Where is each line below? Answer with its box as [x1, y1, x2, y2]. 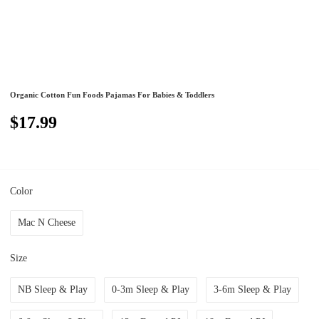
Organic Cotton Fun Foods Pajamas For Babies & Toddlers [10, 90, 215, 100]
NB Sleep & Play [18, 283, 88, 295]
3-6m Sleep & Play [214, 283, 292, 295]
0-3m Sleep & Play [112, 283, 190, 295]
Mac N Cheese [18, 216, 76, 228]
